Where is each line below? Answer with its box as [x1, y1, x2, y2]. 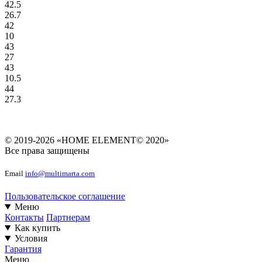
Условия [14, 233, 47, 243]
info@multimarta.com [25, 168, 95, 178]
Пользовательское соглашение [5, 191, 125, 201]
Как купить [14, 223, 60, 233]
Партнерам [46, 212, 90, 222]
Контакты [5, 212, 44, 222]
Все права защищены [5, 145, 89, 156]
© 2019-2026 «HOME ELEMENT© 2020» [5, 135, 169, 145]
